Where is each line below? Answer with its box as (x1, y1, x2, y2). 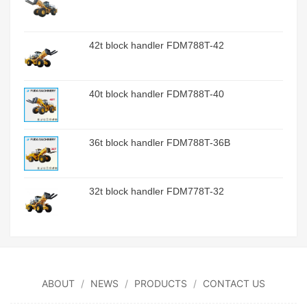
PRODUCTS (134, 278, 187, 289)
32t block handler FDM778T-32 (88, 186, 224, 197)
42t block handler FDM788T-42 (88, 40, 224, 51)
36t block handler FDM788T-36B (88, 137, 230, 148)
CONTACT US (203, 278, 265, 289)
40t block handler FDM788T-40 (88, 88, 224, 99)
